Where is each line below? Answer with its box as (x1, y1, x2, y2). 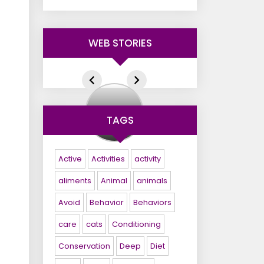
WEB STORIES (88, 36, 152, 50)
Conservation (58, 241, 110, 251)
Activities (91, 154, 125, 164)
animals (137, 176, 167, 186)
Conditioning (112, 219, 161, 229)
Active (58, 154, 82, 164)
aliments (58, 176, 91, 186)
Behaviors (133, 197, 171, 207)
